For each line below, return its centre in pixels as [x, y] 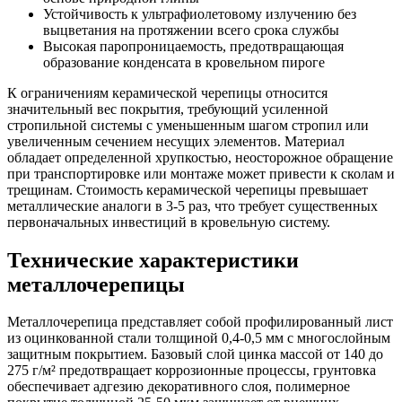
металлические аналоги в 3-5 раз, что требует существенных [192, 205]
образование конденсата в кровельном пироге [184, 62]
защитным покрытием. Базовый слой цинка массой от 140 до [195, 354]
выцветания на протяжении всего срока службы [191, 30]
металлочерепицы [96, 284]
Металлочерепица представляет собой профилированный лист [200, 322]
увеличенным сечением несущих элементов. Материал [176, 141]
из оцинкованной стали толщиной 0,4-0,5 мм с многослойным [199, 338]
